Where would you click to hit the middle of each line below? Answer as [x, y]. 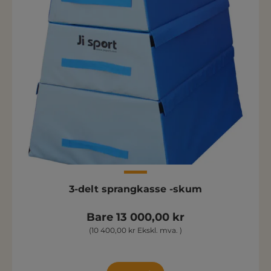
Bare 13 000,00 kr [135, 217]
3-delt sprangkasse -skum [135, 189]
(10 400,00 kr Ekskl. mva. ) [135, 230]
